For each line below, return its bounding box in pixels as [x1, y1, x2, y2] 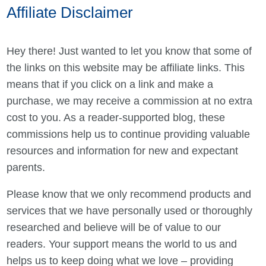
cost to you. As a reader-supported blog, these [6, 111, 225, 123]
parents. [6, 161, 45, 173]
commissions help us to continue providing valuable [6, 128, 250, 140]
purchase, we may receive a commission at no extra [6, 94, 252, 107]
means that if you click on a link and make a [6, 78, 213, 90]
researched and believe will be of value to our [6, 221, 221, 234]
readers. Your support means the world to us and [6, 238, 237, 251]
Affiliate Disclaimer [6, 4, 133, 21]
